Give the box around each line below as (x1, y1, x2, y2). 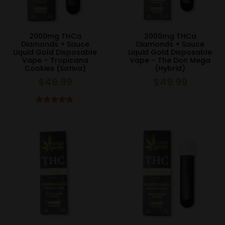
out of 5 (44, 115, 66, 123)
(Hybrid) (155, 63, 185, 74)
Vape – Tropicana (22, 55, 88, 66)
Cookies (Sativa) (24, 63, 86, 74)
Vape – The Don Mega (130, 55, 210, 66)
